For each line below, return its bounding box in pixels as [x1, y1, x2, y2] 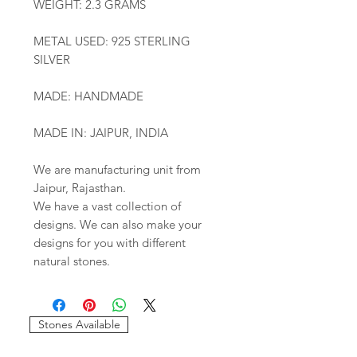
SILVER [33, 52, 70, 68]
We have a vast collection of [33, 198, 181, 214]
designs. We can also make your [33, 217, 202, 233]
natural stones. [33, 253, 110, 269]
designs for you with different [33, 235, 186, 251]
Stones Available [37, 317, 120, 332]
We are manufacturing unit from [33, 162, 201, 178]
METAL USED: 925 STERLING [33, 33, 190, 49]
